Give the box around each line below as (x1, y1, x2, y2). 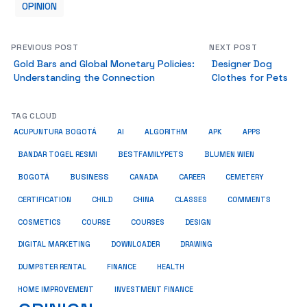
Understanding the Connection (14, 71, 155, 84)
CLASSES (175, 195, 207, 204)
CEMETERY (225, 173, 264, 182)
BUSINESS (70, 172, 109, 182)
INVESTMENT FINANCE (114, 284, 193, 294)
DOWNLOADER (111, 240, 160, 249)
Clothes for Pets (212, 71, 288, 84)
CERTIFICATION (18, 195, 71, 204)
